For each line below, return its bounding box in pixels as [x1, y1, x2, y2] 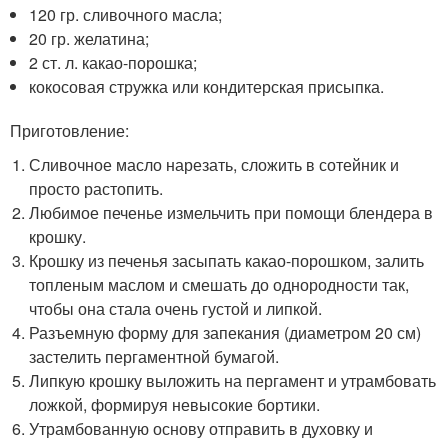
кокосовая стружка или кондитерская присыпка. [29, 74, 385, 98]
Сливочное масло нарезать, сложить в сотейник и [29, 152, 400, 176]
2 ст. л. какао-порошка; [29, 50, 198, 74]
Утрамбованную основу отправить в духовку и [29, 416, 374, 440]
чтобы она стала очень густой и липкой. [29, 296, 323, 320]
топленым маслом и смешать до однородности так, [29, 272, 410, 296]
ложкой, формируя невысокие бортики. [29, 392, 321, 416]
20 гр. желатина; [29, 26, 150, 50]
